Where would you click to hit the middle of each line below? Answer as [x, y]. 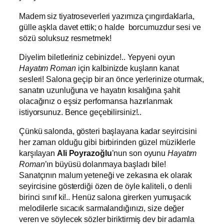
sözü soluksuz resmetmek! [65, 38]
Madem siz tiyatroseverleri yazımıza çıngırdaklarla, [107, 16]
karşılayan [38, 153]
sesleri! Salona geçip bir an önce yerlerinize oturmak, [111, 79]
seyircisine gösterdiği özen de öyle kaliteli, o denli [105, 186]
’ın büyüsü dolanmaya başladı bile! [105, 164]
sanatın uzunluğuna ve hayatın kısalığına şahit [100, 90]
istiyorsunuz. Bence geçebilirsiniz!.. [80, 112]
